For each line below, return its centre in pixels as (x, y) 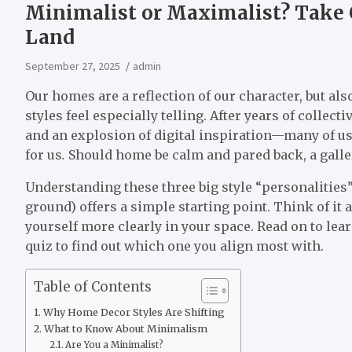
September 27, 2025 (73, 66)
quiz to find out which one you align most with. (174, 246)
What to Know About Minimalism (125, 328)
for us (44, 154)
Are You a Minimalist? (115, 345)
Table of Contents (93, 287)
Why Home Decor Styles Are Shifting (134, 312)
